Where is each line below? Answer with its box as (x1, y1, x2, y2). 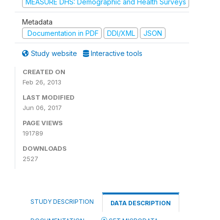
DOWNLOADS (23, 144, 67, 152)
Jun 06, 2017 (23, 104, 62, 111)
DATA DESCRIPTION (110, 199, 171, 207)
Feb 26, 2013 (23, 78, 61, 86)
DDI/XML (107, 28, 135, 37)
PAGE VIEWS (23, 119, 63, 127)
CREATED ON (23, 68, 65, 76)
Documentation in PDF (25, 28, 99, 37)
